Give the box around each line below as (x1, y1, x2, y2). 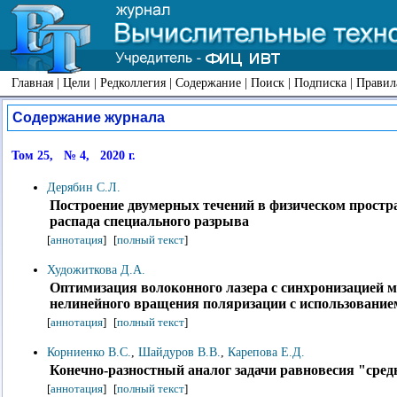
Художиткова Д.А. (47, 262, 145, 277)
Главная (12, 75, 53, 90)
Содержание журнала (12, 110, 165, 125)
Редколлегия (100, 75, 166, 90)
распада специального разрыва (50, 214, 249, 230)
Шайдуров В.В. (138, 345, 221, 360)
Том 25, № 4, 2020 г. (12, 148, 136, 163)
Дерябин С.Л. (47, 180, 121, 195)
